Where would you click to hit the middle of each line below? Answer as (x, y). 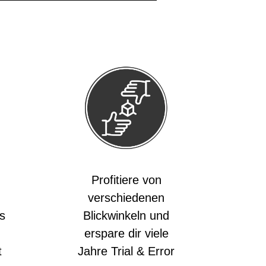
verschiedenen (126, 198)
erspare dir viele (126, 233)
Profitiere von (126, 180)
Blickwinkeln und (126, 216)
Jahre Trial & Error (126, 251)
